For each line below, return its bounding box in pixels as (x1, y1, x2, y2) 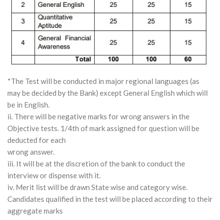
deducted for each (7, 135, 66, 144)
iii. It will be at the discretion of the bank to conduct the (7, 159, 185, 168)
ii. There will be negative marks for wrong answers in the (7, 111, 190, 121)
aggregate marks (7, 206, 63, 215)
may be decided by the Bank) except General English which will (7, 88, 208, 97)
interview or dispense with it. (7, 170, 101, 180)
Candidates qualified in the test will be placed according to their (7, 194, 213, 203)
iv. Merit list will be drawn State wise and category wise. (7, 182, 188, 192)
